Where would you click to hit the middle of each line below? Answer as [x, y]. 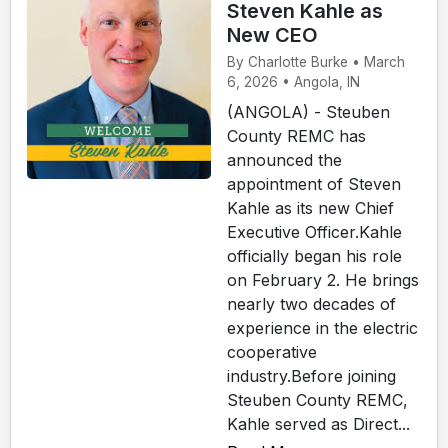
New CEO [272, 34]
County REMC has [296, 135]
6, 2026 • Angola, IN [293, 81]
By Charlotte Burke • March [316, 61]
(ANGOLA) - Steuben [308, 111]
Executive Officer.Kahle [314, 231]
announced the [284, 159]
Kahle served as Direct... [318, 423]
